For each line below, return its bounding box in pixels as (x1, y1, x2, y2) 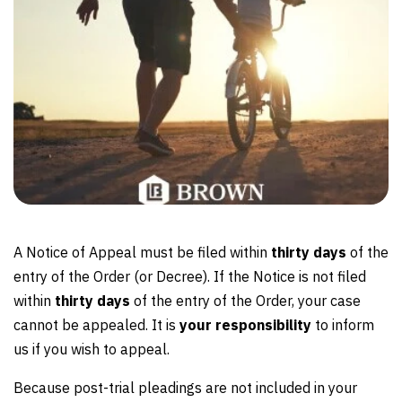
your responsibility (179, 316, 311, 334)
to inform (311, 316, 374, 334)
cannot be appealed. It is (13, 316, 179, 334)
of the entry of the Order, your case (130, 292, 361, 310)
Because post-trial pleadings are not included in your (13, 379, 357, 397)
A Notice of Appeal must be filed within (13, 243, 271, 261)
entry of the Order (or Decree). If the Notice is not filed (13, 267, 366, 285)
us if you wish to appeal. (13, 340, 170, 358)
